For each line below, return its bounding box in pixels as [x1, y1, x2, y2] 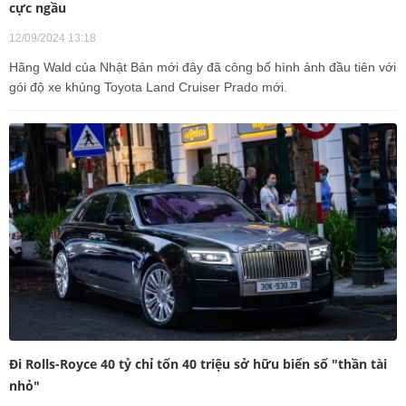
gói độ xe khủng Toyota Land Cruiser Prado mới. [9, 79, 287, 94]
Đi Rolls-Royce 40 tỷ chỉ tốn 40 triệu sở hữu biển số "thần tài [9, 354, 387, 372]
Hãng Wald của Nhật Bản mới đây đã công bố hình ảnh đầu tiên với [9, 59, 396, 74]
